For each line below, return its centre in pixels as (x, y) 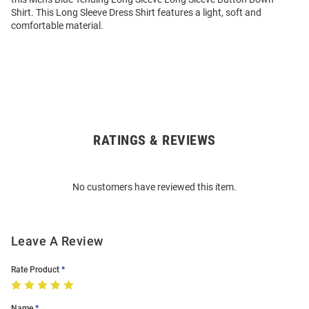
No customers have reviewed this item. (154, 187)
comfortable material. (57, 26)
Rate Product (35, 270)
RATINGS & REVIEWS (154, 140)
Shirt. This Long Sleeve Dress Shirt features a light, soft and (136, 13)
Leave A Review (57, 241)
